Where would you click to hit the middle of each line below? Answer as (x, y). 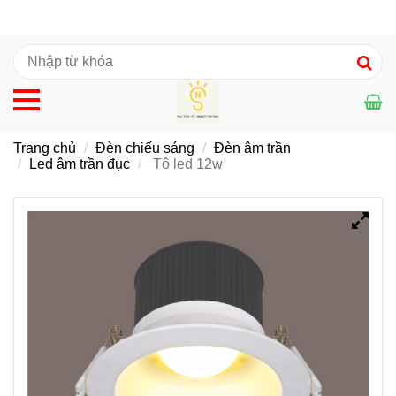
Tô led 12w (186, 164)
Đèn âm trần (252, 148)
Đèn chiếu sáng (145, 148)
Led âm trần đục (80, 164)
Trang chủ (45, 148)
